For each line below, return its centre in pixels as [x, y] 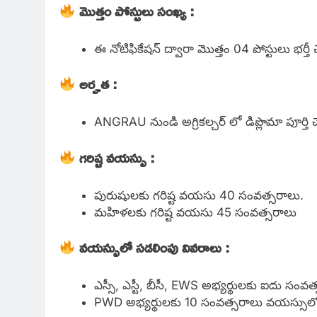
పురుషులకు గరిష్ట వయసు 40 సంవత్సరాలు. [200, 195]
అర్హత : [96, 84]
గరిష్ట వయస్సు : [117, 157]
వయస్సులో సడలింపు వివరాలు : [156, 247]
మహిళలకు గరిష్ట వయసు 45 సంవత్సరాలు [195, 212]
